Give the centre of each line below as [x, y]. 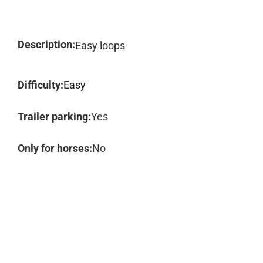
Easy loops [100, 45]
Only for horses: [55, 148]
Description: [46, 44]
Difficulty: [41, 85]
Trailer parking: [54, 117]
